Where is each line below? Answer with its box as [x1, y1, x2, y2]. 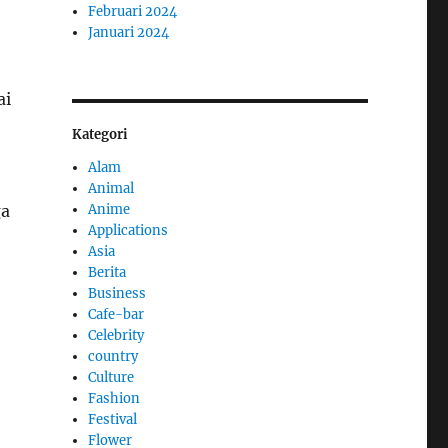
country [88, 347, 139, 365]
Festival [88, 410, 138, 428]
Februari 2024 [88, 2, 178, 20]
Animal [88, 179, 135, 197]
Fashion [88, 389, 141, 407]
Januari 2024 [88, 23, 170, 41]
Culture [88, 368, 135, 386]
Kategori [71, 125, 128, 143]
